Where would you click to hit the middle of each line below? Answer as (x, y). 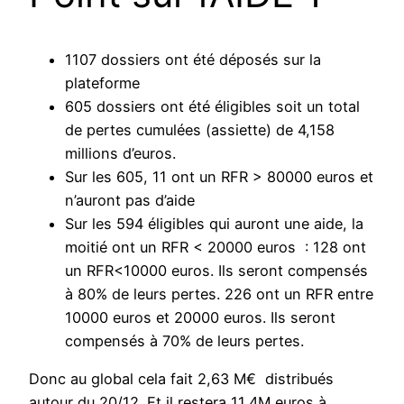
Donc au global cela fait (113, 379)
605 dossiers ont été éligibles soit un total (212, 107)
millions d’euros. (120, 154)
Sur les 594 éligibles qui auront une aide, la (214, 224)
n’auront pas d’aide (130, 201)
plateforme (102, 83)
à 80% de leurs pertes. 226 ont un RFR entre (219, 294)
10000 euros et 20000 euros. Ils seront (200, 318)
